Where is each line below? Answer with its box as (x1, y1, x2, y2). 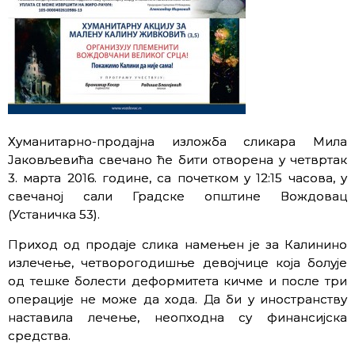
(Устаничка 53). (8, 206, 100, 222)
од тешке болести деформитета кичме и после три (8, 273, 347, 288)
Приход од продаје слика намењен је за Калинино (8, 236, 347, 252)
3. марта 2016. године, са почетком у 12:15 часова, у (8, 170, 347, 185)
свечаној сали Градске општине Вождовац (8, 188, 347, 204)
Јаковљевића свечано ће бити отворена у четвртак (8, 151, 347, 167)
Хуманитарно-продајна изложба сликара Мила (8, 133, 347, 149)
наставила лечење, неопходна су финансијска (8, 309, 347, 325)
